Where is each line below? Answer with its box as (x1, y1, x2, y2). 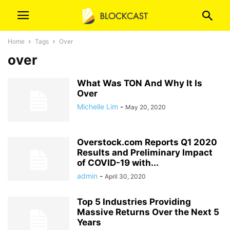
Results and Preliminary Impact (77, 147, 213, 158)
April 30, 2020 (105, 172, 146, 180)
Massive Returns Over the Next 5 (77, 207, 219, 217)
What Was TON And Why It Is (77, 78, 202, 88)
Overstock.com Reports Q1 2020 (77, 137, 217, 147)
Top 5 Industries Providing (77, 197, 191, 207)
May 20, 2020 (125, 103, 166, 111)
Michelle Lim (77, 102, 118, 111)
